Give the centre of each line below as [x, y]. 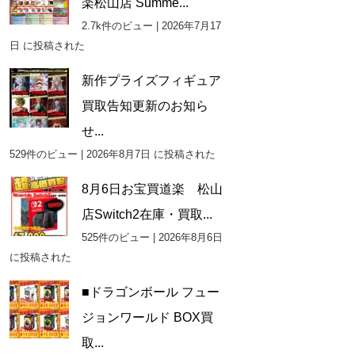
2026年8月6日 [190, 237]
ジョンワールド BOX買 [147, 317]
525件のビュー [115, 237]
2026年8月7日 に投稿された [151, 154]
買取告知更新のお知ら [145, 105]
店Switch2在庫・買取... [147, 214]
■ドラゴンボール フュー [150, 292]
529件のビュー [43, 154]
